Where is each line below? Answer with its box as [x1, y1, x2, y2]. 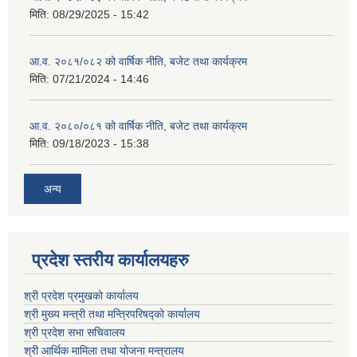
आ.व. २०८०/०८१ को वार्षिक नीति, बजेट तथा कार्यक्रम [29, 120, 247, 133]
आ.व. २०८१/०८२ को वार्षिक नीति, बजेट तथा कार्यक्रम [29, 55, 247, 69]
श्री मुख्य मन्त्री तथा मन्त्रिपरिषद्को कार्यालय [24, 307, 200, 320]
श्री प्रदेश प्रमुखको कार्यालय [24, 288, 139, 302]
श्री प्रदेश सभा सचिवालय [24, 325, 125, 339]
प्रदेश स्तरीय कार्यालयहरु [32, 249, 189, 270]
